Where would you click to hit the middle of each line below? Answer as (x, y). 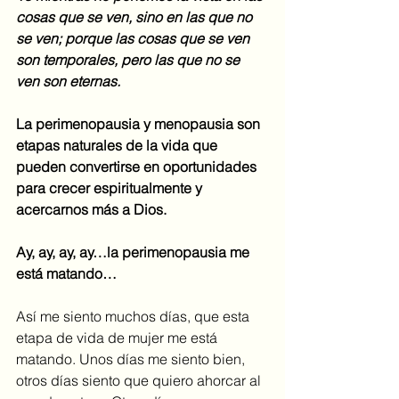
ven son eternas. (68, 81)
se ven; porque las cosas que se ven (134, 39)
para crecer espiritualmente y (111, 188)
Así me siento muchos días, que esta (134, 317)
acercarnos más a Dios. (91, 210)
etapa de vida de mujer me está (118, 338)
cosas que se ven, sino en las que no (136, 17)
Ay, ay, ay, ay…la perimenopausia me (134, 252)
